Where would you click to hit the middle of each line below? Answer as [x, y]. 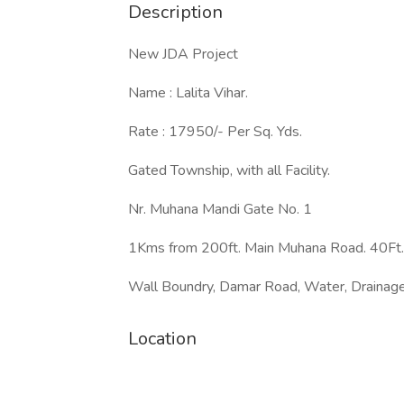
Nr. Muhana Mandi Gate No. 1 [220, 209]
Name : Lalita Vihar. [190, 93]
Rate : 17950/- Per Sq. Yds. [217, 132]
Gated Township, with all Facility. [231, 170]
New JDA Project [185, 54]
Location [162, 339]
